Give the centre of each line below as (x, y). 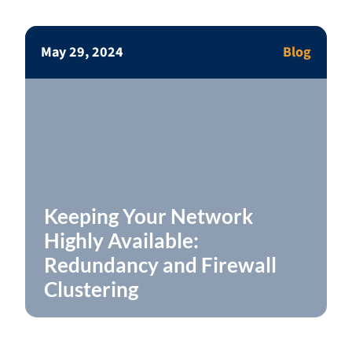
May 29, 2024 (82, 52)
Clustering (91, 289)
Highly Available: (121, 240)
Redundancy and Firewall (160, 265)
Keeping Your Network (148, 216)
